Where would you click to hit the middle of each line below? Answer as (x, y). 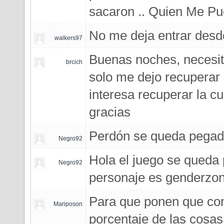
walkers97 (68, 38)
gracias (110, 112)
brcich (74, 62)
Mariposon (68, 204)
